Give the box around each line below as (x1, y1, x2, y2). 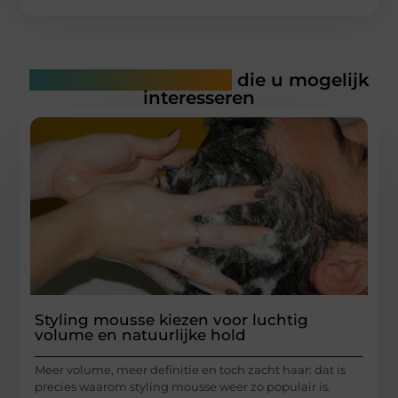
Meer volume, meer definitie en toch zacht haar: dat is (35, 362, 346, 378)
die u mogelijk (231, 69, 370, 92)
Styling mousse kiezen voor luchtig (35, 311, 309, 330)
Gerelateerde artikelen (28, 69, 232, 92)
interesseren (143, 87, 255, 109)
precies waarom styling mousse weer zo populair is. (35, 379, 331, 394)
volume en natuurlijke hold (35, 326, 247, 345)
